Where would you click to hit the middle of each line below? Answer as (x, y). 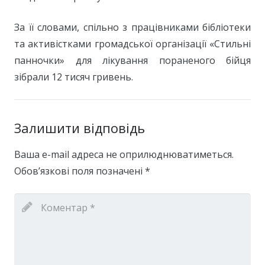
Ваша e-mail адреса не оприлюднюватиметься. (124, 155)
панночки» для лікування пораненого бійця (132, 61)
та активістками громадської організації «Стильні (132, 44)
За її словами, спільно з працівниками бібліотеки (132, 28)
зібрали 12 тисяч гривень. (74, 77)
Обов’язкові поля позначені (80, 171)
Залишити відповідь (80, 128)
